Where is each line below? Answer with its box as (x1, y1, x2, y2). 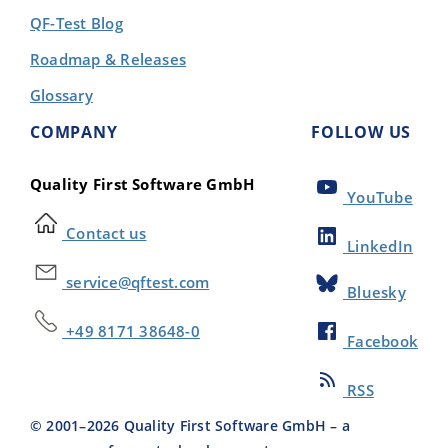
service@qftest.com (62, 272, 210, 292)
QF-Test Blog (30, 13, 123, 33)
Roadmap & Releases (30, 49, 187, 69)
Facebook (342, 331, 418, 352)
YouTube (342, 187, 413, 207)
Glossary (30, 85, 93, 105)
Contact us (62, 223, 147, 243)
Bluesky (342, 282, 406, 303)
